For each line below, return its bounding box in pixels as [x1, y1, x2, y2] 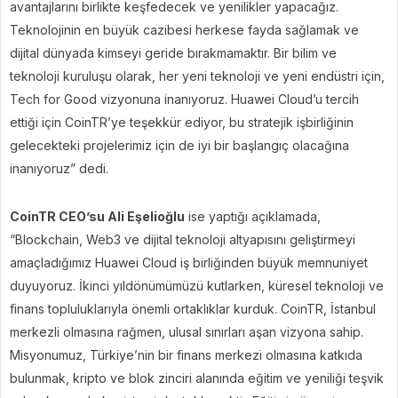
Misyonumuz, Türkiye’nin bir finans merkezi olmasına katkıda [10, 346, 362, 362]
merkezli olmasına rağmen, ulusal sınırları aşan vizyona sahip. [10, 323, 363, 339]
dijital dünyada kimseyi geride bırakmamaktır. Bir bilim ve [10, 44, 337, 60]
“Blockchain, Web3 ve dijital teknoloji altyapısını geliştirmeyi [10, 231, 355, 247]
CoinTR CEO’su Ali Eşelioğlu [10, 208, 185, 224]
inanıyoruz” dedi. [10, 160, 108, 176]
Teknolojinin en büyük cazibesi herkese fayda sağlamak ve [10, 21, 359, 37]
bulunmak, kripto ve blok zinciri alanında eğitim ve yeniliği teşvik [10, 370, 384, 386]
